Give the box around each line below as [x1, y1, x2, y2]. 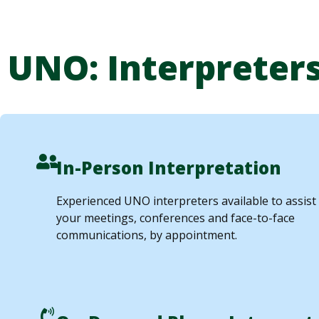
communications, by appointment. [56, 227, 238, 244]
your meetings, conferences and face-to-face [56, 210, 296, 226]
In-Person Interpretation [56, 156, 282, 180]
